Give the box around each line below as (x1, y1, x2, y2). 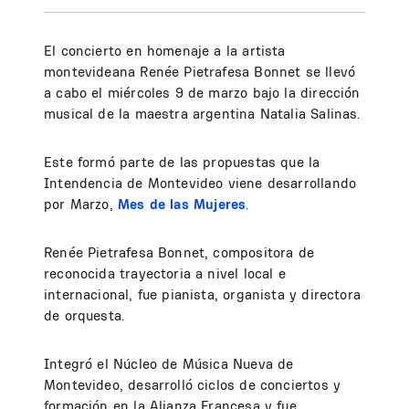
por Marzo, (44, 195, 118, 214)
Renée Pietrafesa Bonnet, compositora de (44, 244, 315, 262)
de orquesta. (44, 307, 125, 325)
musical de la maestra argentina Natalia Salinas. (44, 105, 361, 123)
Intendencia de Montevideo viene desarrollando (44, 174, 357, 193)
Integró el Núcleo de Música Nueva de (44, 355, 294, 373)
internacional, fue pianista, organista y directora (44, 286, 361, 304)
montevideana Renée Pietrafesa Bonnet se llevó (44, 63, 356, 81)
